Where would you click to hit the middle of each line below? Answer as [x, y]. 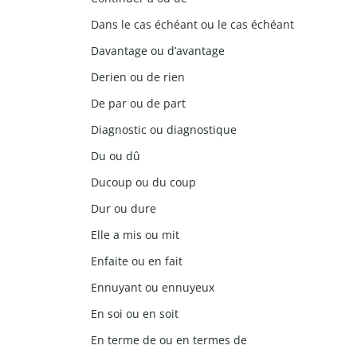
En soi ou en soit [135, 314]
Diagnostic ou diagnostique [164, 130]
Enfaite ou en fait [137, 261]
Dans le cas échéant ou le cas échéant [192, 25]
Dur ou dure [124, 209]
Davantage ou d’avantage [158, 51]
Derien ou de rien [138, 77]
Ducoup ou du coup [143, 182]
